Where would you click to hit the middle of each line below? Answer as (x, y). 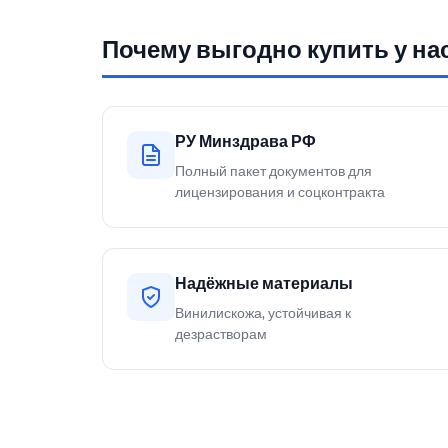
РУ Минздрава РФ (245, 141)
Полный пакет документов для (273, 171)
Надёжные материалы (264, 283)
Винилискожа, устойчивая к (263, 313)
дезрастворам (221, 334)
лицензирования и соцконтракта (280, 192)
